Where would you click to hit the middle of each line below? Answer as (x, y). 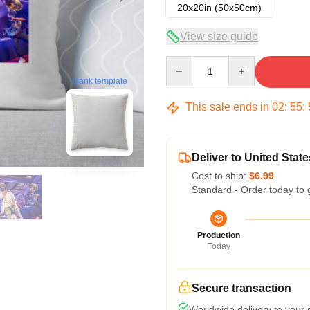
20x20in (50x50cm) (219, 8)
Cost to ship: (220, 176)
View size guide (219, 36)
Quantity (184, 62)
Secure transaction (241, 288)
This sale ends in (227, 107)
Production (219, 235)
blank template (100, 81)
